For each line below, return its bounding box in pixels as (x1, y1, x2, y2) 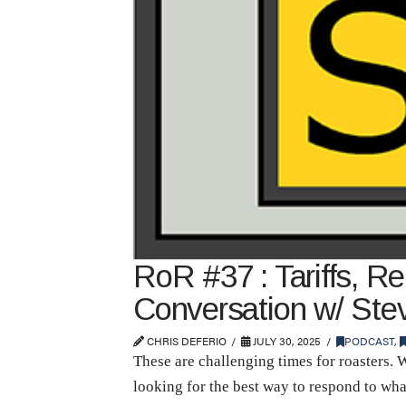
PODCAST (343, 332, 394, 349)
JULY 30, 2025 (250, 332, 322, 349)
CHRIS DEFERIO (144, 332, 227, 349)
